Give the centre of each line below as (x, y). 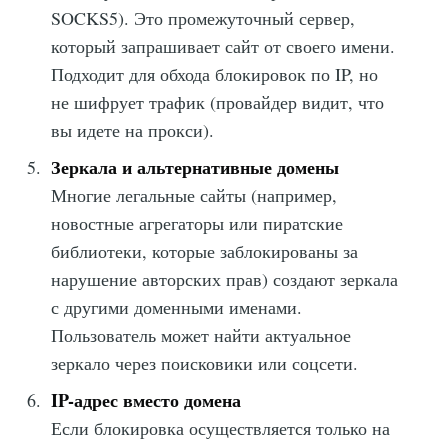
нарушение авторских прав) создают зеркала (225, 278)
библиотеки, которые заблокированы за (205, 250)
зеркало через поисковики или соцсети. (205, 362)
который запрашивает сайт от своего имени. (223, 45)
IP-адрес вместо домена (146, 399)
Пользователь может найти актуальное (201, 334)
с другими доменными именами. (177, 306)
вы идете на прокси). (133, 129)
